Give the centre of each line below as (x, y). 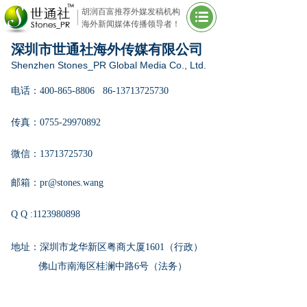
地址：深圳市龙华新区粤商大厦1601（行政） (107, 247)
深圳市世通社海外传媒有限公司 (107, 49)
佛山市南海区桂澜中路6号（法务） (99, 266)
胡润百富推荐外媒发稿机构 (131, 12)
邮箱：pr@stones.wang (57, 183)
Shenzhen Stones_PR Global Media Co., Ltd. (110, 65)
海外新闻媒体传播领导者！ (131, 24)
